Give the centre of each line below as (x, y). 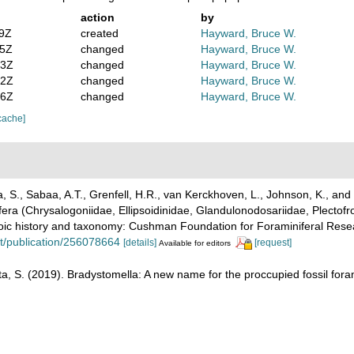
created (99, 33)
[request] (273, 242)
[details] (140, 242)
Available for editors (195, 243)
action (97, 17)
